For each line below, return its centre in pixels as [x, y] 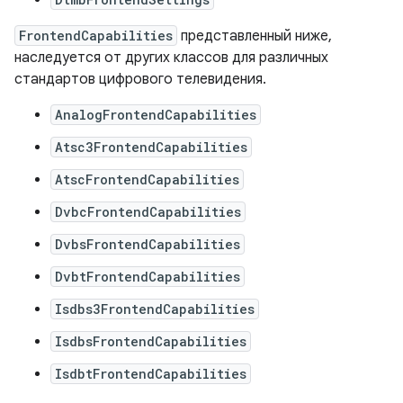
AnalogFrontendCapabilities [156, 115]
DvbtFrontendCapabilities [148, 277]
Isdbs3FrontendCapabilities [155, 309]
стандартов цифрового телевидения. [140, 80]
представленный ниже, [255, 36]
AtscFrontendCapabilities [147, 180]
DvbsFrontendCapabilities [148, 245]
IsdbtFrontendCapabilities [151, 374]
